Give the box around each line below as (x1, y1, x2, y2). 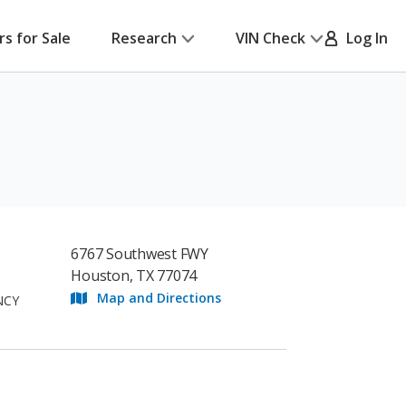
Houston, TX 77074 (71, 266, 198, 285)
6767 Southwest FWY (71, 244, 208, 264)
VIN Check (236, 28, 305, 48)
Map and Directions (97, 289, 222, 306)
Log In (339, 28, 388, 48)
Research (111, 28, 177, 48)
